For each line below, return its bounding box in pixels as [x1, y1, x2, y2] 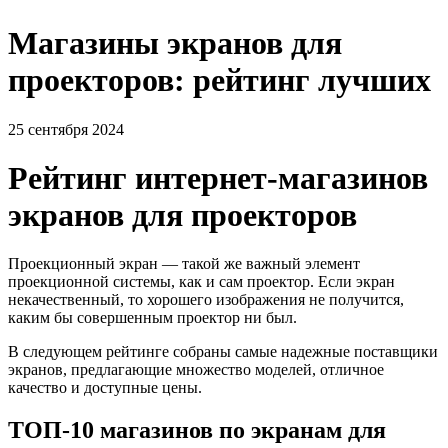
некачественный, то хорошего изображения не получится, [8, 291, 404, 309]
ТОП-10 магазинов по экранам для [8, 417, 386, 444]
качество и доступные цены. [8, 379, 202, 397]
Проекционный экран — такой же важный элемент [8, 255, 360, 273]
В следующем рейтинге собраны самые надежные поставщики [8, 343, 438, 361]
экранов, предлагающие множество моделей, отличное [8, 361, 384, 379]
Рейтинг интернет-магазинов [8, 159, 428, 196]
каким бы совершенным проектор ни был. [8, 309, 297, 327]
